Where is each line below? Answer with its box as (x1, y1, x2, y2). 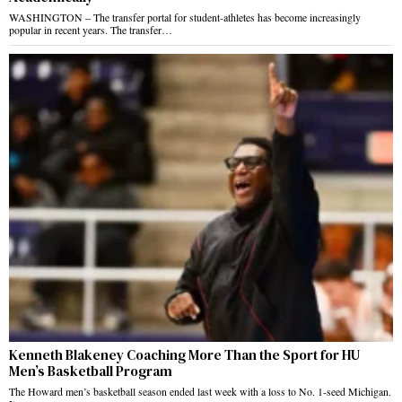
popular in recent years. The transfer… (9, 22, 172, 37)
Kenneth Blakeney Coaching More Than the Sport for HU (9, 345, 360, 364)
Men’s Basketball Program (9, 361, 172, 380)
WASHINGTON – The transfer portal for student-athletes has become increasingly (9, 9, 361, 24)
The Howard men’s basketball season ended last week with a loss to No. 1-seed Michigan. (9, 383, 391, 398)
